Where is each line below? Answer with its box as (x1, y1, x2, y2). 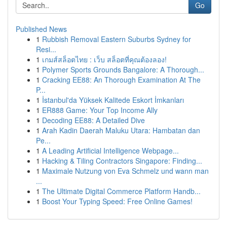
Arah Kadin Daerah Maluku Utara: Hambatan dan (42, 125, 200, 135)
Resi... (36, 44, 56, 54)
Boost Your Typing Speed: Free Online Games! (42, 196, 193, 206)
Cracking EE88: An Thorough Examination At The (42, 74, 201, 85)
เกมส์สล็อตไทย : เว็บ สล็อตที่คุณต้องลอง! (42, 54, 167, 64)
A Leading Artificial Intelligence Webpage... (42, 145, 179, 156)
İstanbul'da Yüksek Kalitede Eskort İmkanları (42, 95, 184, 105)
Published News (16, 24, 67, 34)
